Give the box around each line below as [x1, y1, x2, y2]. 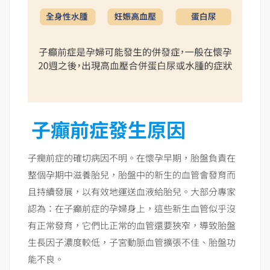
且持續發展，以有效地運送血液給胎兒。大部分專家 [28, 185, 236, 198]
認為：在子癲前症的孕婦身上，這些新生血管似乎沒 [28, 202, 236, 215]
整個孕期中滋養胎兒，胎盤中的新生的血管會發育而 [28, 168, 236, 181]
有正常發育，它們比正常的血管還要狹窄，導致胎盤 [28, 219, 236, 232]
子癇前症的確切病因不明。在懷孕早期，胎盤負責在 [28, 151, 236, 165]
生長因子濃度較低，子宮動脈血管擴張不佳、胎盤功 [28, 236, 236, 249]
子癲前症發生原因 [31, 115, 186, 143]
